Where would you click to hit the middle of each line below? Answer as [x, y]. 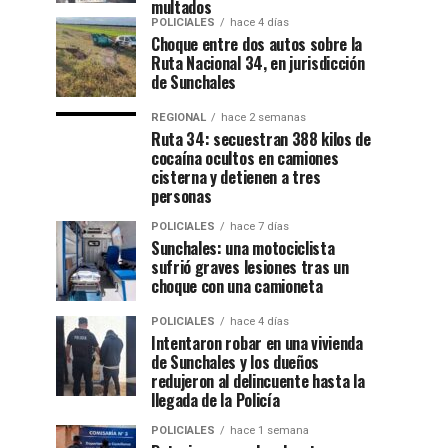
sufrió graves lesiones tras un [250, 267]
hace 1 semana [269, 431]
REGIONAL [178, 118]
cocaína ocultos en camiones [245, 158]
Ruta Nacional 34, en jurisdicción [258, 63]
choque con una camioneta [237, 286]
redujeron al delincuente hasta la [258, 381]
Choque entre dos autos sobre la [257, 44]
